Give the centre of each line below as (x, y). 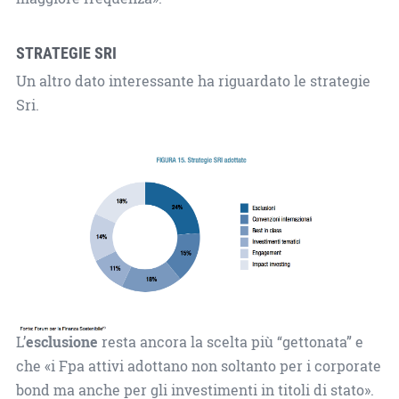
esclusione (61, 342)
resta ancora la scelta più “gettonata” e (230, 342)
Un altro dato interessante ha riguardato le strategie (193, 81)
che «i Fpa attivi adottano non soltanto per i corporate (198, 366)
